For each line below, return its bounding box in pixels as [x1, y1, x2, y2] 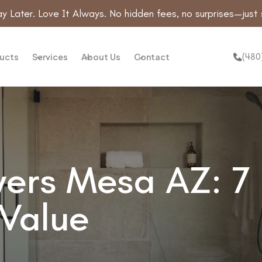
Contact [134, 51, 170, 63]
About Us [81, 51, 121, 63]
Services [32, 51, 68, 63]
